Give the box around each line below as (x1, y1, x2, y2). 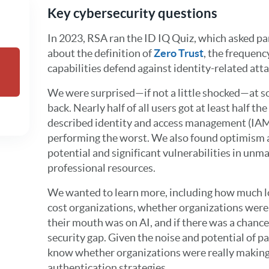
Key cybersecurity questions (47, 5, 217, 20)
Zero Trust (153, 47, 204, 59)
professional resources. (47, 162, 156, 174)
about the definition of (47, 47, 154, 59)
